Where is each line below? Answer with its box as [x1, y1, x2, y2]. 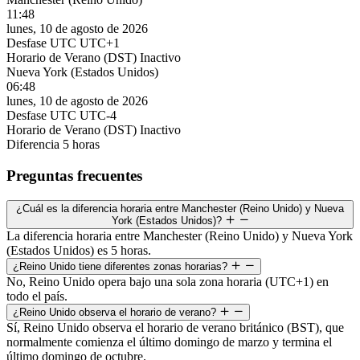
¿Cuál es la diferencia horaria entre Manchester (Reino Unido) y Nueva [16, 202, 344, 215]
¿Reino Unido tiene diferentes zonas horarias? [13, 260, 231, 272]
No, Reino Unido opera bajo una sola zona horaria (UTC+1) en [6, 274, 329, 288]
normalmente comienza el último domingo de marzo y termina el [6, 334, 332, 349]
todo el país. [6, 288, 67, 303]
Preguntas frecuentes [6, 166, 142, 184]
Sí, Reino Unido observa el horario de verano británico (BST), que [6, 320, 344, 334]
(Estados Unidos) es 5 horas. [6, 243, 151, 257]
